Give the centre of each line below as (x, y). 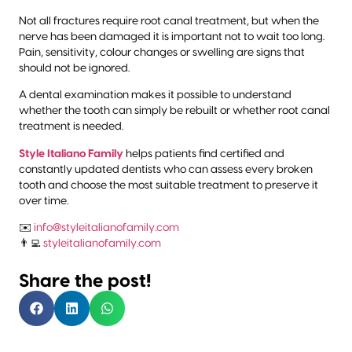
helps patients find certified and (204, 154)
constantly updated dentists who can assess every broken (166, 169)
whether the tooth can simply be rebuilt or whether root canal (174, 111)
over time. (44, 201)
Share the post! (85, 282)
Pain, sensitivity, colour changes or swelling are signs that (162, 52)
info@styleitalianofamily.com (106, 227)
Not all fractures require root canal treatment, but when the (169, 21)
